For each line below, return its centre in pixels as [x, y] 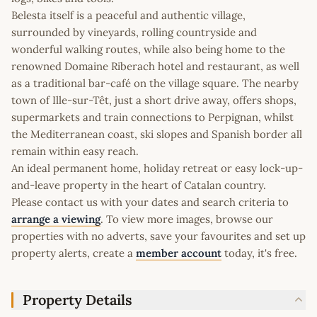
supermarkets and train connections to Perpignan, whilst [152, 117]
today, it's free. [259, 253]
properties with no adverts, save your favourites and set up [158, 236]
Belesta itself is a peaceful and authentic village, [128, 16]
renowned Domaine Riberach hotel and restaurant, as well [155, 67]
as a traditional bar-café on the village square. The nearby [155, 83]
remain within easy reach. [75, 151]
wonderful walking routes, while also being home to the [148, 50]
